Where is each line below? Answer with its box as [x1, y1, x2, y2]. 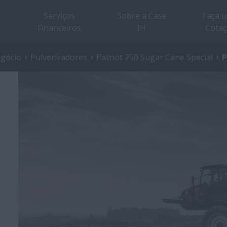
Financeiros [37, 22, 81, 33]
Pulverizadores [30, 52, 87, 63]
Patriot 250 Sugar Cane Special [96, 52, 213, 63]
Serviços [43, 10, 75, 21]
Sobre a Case [117, 10, 167, 21]
